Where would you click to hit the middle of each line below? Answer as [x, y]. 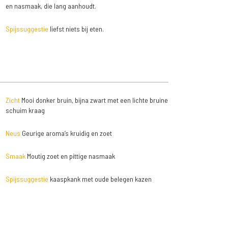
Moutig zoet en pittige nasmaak [70, 156]
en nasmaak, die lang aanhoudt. [51, 6]
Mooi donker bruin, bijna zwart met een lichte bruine [94, 100]
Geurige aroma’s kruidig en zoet [66, 133]
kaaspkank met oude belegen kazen [100, 179]
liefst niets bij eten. [76, 29]
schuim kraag [25, 110]
